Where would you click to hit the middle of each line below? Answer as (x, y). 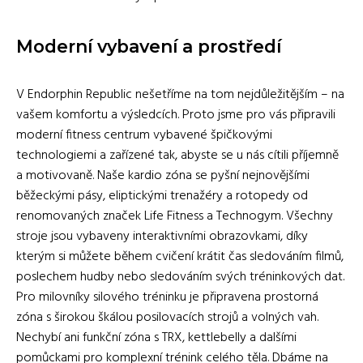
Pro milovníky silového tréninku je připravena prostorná (167, 297)
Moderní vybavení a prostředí (149, 46)
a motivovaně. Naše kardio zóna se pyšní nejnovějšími (163, 175)
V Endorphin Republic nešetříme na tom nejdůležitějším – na (180, 94)
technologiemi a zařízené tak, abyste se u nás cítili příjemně (177, 155)
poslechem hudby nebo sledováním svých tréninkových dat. (180, 277)
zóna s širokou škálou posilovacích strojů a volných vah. (167, 317)
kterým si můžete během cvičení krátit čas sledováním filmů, (180, 256)
